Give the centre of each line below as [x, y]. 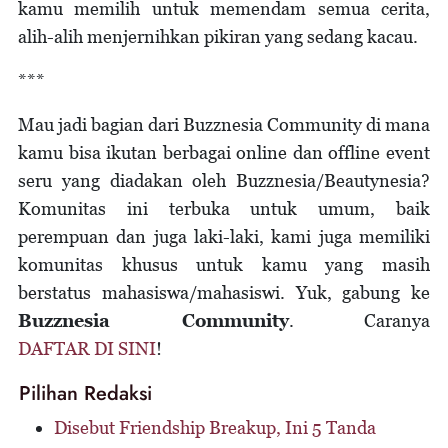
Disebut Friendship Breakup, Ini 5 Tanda [215, 427]
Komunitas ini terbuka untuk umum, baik [224, 208]
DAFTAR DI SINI [87, 348]
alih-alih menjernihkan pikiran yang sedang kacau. [220, 36]
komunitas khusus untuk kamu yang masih [224, 264]
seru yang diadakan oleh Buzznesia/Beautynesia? [224, 180]
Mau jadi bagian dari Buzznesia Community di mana [224, 124]
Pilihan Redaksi [85, 393]
